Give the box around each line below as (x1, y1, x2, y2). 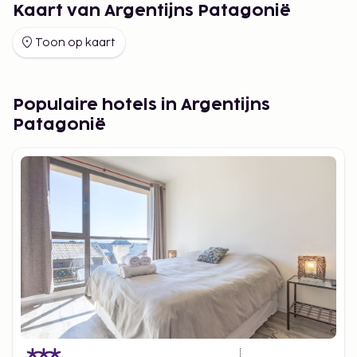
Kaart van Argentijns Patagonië (13, 2, 291, 19)
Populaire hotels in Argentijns (13, 96, 270, 113)
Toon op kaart (35, 35, 116, 49)
